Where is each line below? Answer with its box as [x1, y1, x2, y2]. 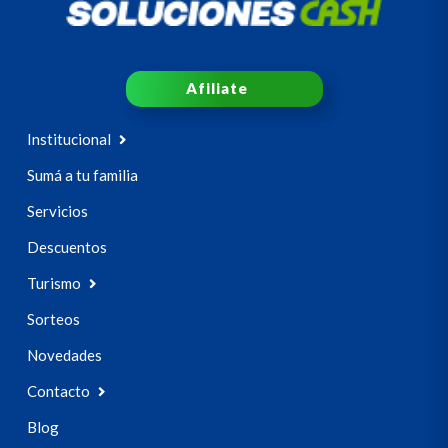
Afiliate [185, 79, 248, 98]
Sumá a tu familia [27, 166, 138, 185]
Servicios [27, 202, 88, 221]
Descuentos [27, 238, 107, 257]
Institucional [27, 130, 114, 149]
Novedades [27, 346, 102, 365]
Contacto [27, 382, 93, 401]
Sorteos [27, 310, 80, 329]
